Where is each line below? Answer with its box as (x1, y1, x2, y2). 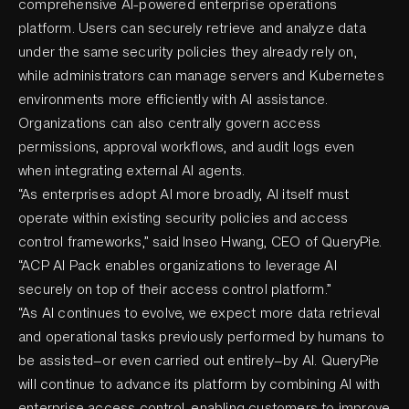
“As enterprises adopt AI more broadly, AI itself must (18, 184, 350, 204)
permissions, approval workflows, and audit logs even (18, 137, 355, 157)
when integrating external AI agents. (18, 161, 246, 181)
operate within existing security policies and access (18, 208, 349, 228)
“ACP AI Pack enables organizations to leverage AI (18, 256, 337, 276)
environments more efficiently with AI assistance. (18, 89, 328, 110)
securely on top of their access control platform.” (18, 279, 332, 299)
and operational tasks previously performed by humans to (18, 327, 385, 347)
